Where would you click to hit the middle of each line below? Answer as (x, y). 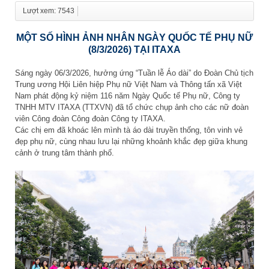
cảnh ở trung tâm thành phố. (65, 153)
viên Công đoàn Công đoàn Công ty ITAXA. (90, 119)
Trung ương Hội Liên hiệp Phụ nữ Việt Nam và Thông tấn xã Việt (128, 85)
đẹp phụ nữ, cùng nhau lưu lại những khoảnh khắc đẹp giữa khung (131, 142)
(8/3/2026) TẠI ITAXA (134, 50)
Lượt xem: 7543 (49, 11)
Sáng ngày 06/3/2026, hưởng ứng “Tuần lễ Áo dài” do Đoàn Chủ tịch (134, 73)
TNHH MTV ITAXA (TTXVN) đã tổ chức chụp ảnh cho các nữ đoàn (132, 107)
